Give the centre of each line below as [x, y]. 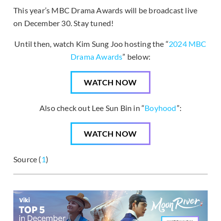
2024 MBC [188, 44]
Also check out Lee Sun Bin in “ [92, 108]
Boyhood [161, 108]
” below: [136, 57]
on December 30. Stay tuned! [64, 23]
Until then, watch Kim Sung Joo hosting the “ [92, 44]
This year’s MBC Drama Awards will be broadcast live [106, 10]
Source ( [27, 159]
